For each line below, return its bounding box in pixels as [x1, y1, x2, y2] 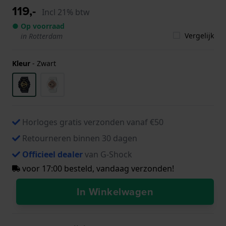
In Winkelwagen [77, 184, 153, 199]
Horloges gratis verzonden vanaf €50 [22, 116, 163, 128]
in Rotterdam [21, 31, 63, 41]
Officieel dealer [22, 148, 83, 160]
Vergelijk [185, 30, 214, 40]
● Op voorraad [12, 21, 65, 31]
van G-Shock [83, 148, 132, 160]
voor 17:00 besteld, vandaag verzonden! [20, 162, 174, 174]
